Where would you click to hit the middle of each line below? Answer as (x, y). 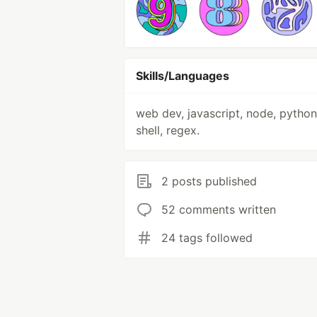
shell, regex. (168, 130)
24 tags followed (207, 237)
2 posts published (209, 181)
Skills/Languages (183, 75)
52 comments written (219, 209)
